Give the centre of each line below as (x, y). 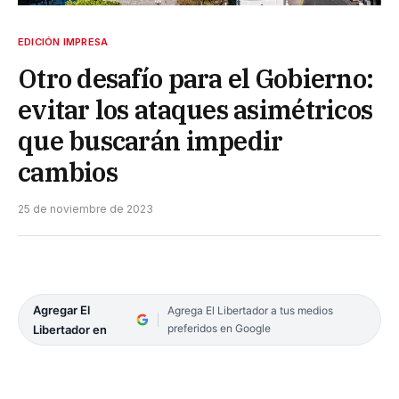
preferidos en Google (219, 328)
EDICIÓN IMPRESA (63, 41)
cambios (68, 171)
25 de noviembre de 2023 (85, 208)
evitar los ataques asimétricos (195, 109)
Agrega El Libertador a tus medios (250, 310)
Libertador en (70, 329)
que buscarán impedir (151, 140)
